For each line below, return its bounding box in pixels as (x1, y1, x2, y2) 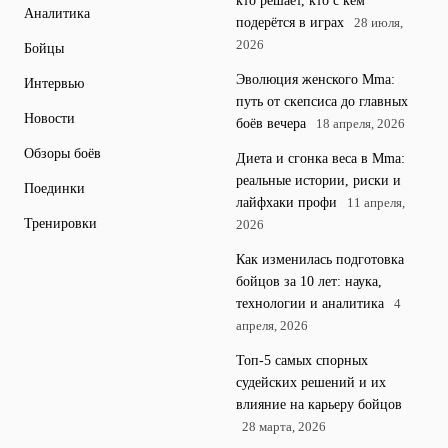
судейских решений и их (236, 375, 386, 390)
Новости (24, 111, 75, 126)
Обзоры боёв (24, 146, 101, 161)
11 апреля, (347, 196, 405, 210)
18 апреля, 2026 (316, 117, 405, 131)
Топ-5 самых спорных (236, 353, 368, 368)
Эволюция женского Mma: (236, 72, 395, 87)
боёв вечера (236, 116, 306, 131)
